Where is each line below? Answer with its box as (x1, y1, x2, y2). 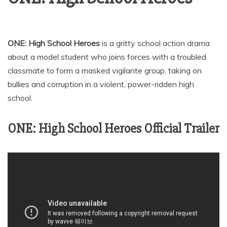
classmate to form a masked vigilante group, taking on (8, 65, 202, 76)
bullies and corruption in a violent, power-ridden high (8, 79, 194, 90)
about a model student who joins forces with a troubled (8, 52, 206, 62)
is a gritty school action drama (100, 38, 210, 49)
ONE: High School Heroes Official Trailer (8, 121, 219, 137)
